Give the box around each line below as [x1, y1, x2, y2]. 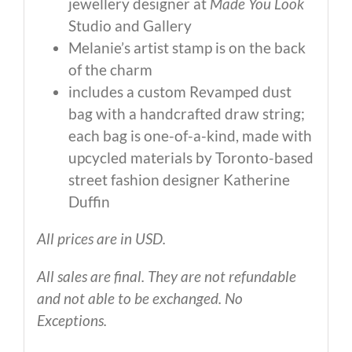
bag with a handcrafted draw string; [68, 104, 305, 123]
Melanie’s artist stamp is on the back [68, 38, 306, 57]
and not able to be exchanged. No [36, 289, 243, 308]
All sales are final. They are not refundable [36, 267, 296, 286]
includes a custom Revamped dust [68, 82, 291, 101]
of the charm [68, 60, 152, 79]
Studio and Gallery [68, 16, 192, 35]
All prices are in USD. [36, 229, 166, 248]
